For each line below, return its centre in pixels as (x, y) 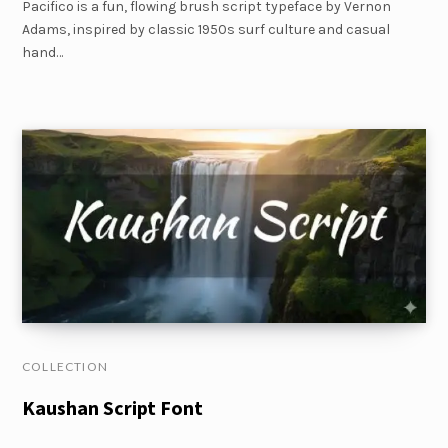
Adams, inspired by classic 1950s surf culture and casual (206, 30)
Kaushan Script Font (112, 407)
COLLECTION (65, 366)
